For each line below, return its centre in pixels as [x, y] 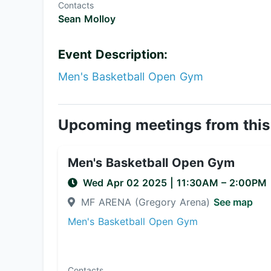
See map [233, 202]
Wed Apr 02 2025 [126, 183]
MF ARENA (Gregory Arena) [145, 202]
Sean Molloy [87, 19]
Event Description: [113, 54]
